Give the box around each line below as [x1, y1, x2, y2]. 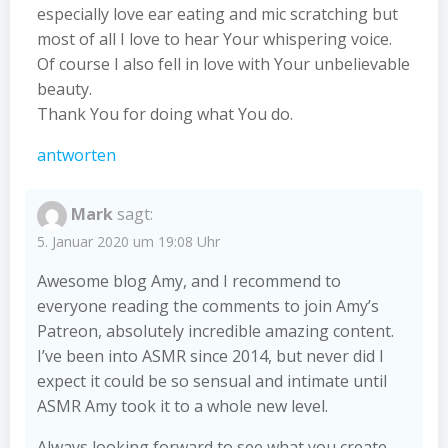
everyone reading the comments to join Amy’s [37, 294, 379, 317]
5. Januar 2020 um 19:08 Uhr [37, 231, 220, 251]
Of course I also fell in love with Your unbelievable [37, 52, 410, 75]
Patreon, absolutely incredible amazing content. [37, 319, 394, 342]
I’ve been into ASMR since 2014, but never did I [37, 344, 384, 367]
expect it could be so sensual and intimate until [37, 369, 387, 392]
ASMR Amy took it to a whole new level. [37, 394, 328, 417]
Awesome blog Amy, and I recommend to [37, 269, 341, 292]
